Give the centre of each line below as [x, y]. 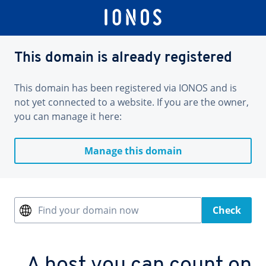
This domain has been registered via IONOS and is [126, 88]
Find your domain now [88, 210]
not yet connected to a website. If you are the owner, [132, 102]
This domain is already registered [123, 58]
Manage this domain [133, 151]
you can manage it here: [68, 116]
